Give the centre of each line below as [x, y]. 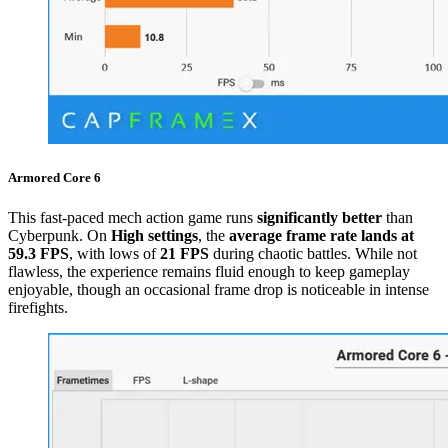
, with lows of [114, 253]
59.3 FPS [38, 253]
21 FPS [184, 253]
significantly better [319, 217]
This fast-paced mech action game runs [132, 217]
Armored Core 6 [54, 178]
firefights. [38, 307]
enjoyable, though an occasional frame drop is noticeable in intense [218, 289]
